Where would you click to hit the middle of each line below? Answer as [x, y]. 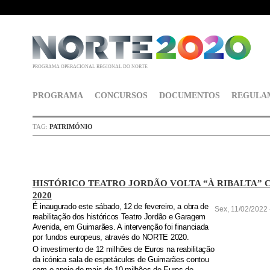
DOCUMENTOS [190, 96]
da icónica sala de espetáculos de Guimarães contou [121, 260]
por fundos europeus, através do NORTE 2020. [111, 238]
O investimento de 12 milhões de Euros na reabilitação [123, 250]
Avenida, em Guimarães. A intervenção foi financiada [121, 228]
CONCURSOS [121, 96]
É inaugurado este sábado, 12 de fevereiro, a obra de [120, 207]
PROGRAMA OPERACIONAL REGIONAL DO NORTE [90, 67]
